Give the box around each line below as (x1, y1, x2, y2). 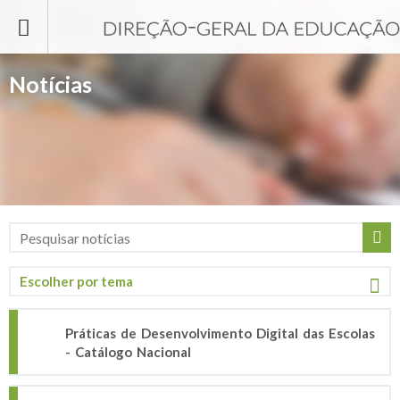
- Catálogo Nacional (65, 344, 191, 360)
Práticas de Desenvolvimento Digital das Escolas (65, 325, 375, 341)
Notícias (9, 71, 92, 97)
